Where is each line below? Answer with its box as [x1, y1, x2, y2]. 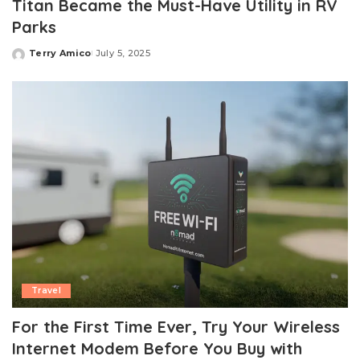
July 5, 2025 [95, 47, 150, 59]
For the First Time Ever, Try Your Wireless [12, 316, 340, 337]
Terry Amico [29, 47, 92, 59]
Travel [31, 284, 62, 296]
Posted [11, 53, 50, 65]
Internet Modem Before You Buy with [12, 337, 302, 358]
